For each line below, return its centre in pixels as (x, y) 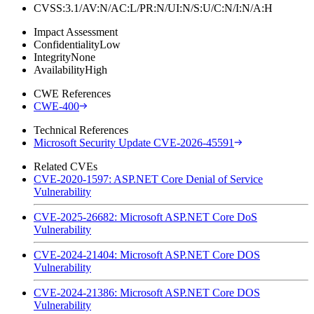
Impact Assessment (76, 32)
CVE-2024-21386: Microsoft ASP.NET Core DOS (147, 292)
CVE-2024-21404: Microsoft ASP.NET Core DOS (147, 254)
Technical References (81, 130)
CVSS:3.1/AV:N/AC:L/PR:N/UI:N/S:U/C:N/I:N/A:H (153, 8)
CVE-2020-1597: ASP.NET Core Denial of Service (148, 179)
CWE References (72, 93)
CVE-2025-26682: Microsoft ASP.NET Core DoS (145, 217)
